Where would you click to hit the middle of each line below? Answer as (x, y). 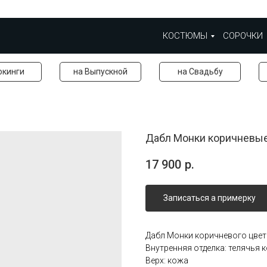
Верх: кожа (167, 260)
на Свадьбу (200, 72)
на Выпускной (100, 72)
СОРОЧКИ (243, 36)
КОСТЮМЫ (185, 36)
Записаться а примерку (209, 198)
